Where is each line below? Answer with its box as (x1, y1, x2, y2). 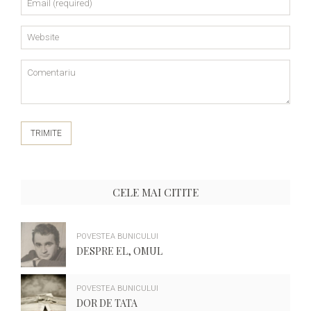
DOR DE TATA (76, 296, 137, 310)
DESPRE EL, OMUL (76, 244, 162, 258)
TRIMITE (31, 128, 62, 138)
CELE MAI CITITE (112, 184, 199, 199)
